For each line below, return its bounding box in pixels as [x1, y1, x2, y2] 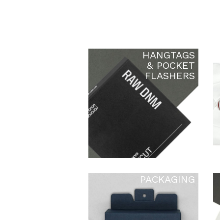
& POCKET [146, 59, 195, 71]
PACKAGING [139, 173, 195, 186]
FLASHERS [144, 69, 195, 82]
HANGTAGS [142, 49, 195, 61]
